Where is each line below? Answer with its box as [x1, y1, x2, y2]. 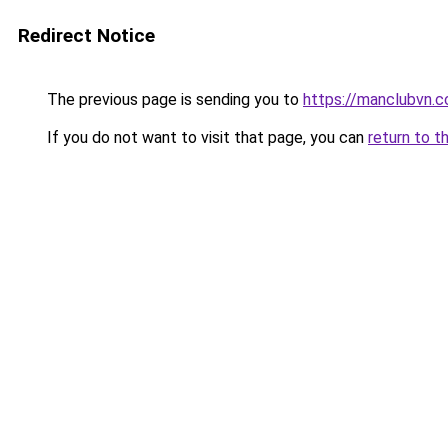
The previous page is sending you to [43, 90, 303, 109]
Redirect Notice [18, 24, 155, 47]
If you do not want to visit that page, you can [43, 128, 368, 147]
